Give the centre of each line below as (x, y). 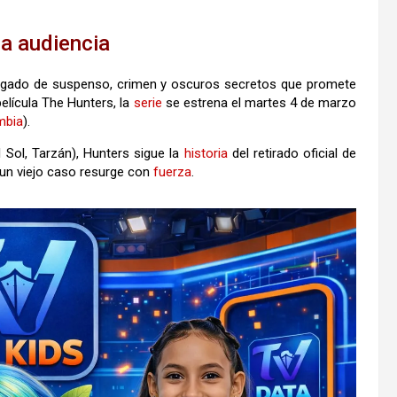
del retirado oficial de (292, 153)
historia (206, 153)
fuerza (172, 171)
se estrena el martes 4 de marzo (259, 102)
